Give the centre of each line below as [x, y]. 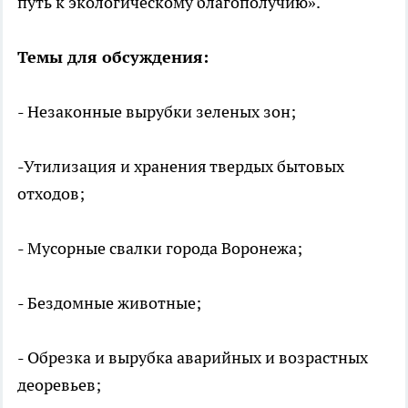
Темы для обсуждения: [113, 56]
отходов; [51, 193]
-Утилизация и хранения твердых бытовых [181, 166]
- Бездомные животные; [109, 302]
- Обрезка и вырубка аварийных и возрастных [193, 357]
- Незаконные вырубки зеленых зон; [157, 111]
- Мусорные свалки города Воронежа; [160, 248]
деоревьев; [59, 384]
